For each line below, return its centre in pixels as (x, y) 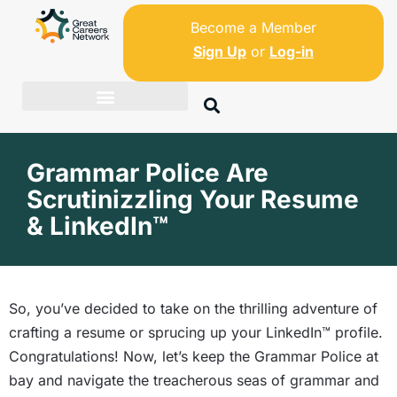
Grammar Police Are (148, 173)
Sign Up (219, 51)
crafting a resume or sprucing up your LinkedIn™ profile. (196, 332)
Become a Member (253, 27)
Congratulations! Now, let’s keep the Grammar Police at (194, 356)
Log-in (291, 51)
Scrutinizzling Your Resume (193, 199)
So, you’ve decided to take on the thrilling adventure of (193, 308)
